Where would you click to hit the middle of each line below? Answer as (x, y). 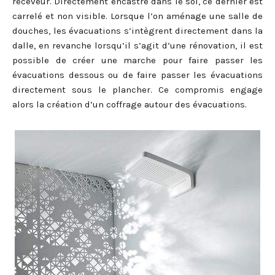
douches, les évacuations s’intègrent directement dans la (137, 31)
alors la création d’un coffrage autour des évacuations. (130, 105)
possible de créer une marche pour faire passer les (137, 60)
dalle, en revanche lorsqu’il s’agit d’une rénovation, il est (137, 46)
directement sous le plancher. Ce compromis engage (137, 90)
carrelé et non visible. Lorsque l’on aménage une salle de (137, 16)
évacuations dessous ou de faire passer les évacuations (137, 75)
